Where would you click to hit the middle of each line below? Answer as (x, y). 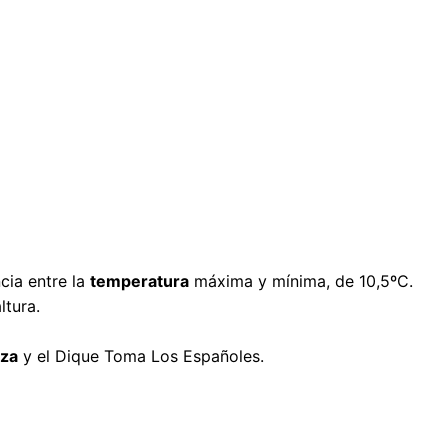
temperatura (139, 280)
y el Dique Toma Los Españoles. (141, 355)
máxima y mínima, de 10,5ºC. (301, 280)
